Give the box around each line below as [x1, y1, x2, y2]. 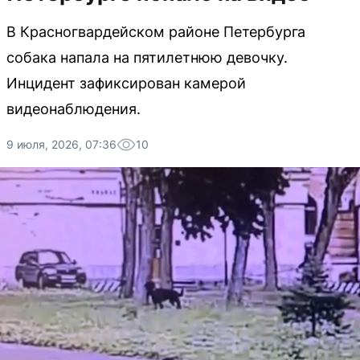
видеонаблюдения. [6, 100, 141, 117]
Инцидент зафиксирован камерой [6, 75, 246, 92]
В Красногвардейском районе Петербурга [6, 23, 305, 40]
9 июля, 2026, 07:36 [6, 137, 117, 151]
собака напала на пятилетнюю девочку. [6, 49, 288, 66]
